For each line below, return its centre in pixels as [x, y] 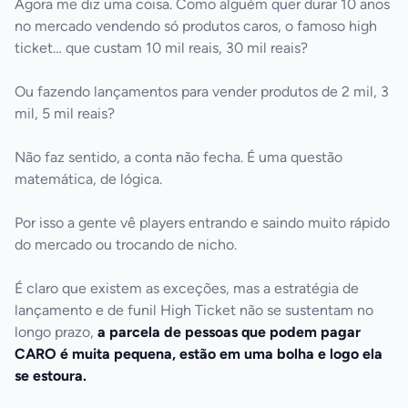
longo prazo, [56, 331]
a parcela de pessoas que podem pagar [229, 331]
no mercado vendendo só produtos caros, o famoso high [196, 25]
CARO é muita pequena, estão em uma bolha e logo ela [199, 353]
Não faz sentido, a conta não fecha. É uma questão [178, 157]
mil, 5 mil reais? [65, 113]
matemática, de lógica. [90, 178]
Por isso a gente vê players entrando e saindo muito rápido [202, 222]
